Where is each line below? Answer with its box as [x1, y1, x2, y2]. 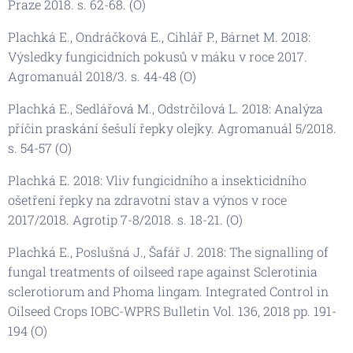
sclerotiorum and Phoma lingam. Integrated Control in [8, 282, 329, 299]
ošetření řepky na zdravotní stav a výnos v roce [8, 191, 287, 208]
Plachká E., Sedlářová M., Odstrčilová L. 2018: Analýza [8, 99, 323, 117]
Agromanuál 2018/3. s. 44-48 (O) [8, 67, 196, 84]
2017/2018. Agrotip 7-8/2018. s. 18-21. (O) [8, 210, 243, 228]
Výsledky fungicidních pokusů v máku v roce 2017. [8, 47, 307, 65]
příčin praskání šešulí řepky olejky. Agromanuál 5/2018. [8, 119, 336, 136]
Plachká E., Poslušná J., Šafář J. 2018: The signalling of [8, 243, 329, 260]
